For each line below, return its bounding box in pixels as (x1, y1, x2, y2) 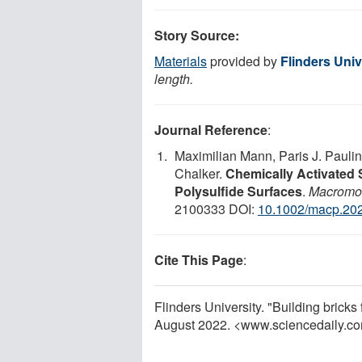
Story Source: (154, 25, 239, 44)
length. (154, 69, 193, 88)
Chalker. (175, 163, 225, 183)
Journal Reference (154, 120, 267, 139)
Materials (154, 51, 207, 70)
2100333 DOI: (175, 199, 258, 218)
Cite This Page (154, 250, 243, 269)
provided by (207, 51, 280, 70)
